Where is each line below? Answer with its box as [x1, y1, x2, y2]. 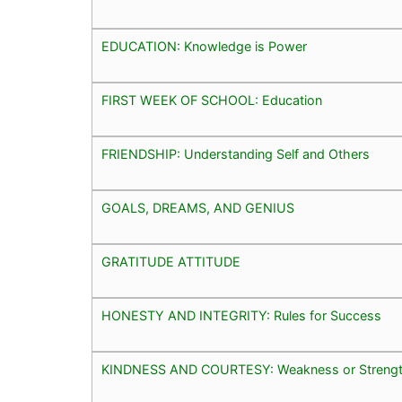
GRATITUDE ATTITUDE [101, 253, 240, 269]
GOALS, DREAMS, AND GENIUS [101, 199, 294, 215]
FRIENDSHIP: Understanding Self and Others [101, 145, 370, 162]
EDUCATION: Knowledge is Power [101, 38, 307, 54]
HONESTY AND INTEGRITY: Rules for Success [101, 307, 381, 323]
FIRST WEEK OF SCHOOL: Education [101, 92, 322, 108]
